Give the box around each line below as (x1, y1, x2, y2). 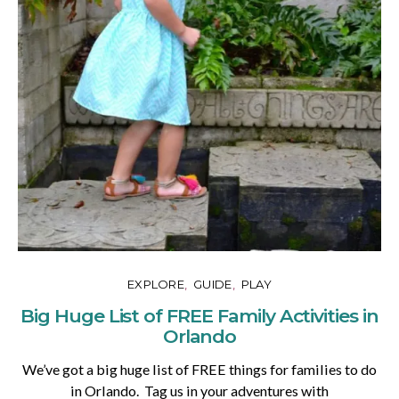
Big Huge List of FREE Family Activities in (20, 304, 379, 327)
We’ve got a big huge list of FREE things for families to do (22, 360, 377, 378)
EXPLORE (127, 276, 184, 291)
